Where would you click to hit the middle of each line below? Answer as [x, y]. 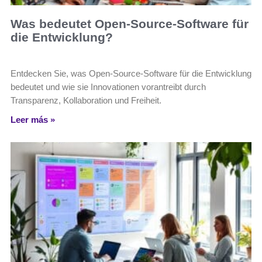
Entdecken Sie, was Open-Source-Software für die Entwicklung [131, 73]
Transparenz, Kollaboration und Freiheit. [86, 100]
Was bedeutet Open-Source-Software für [130, 24]
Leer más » [33, 120]
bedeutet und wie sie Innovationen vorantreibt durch [108, 87]
